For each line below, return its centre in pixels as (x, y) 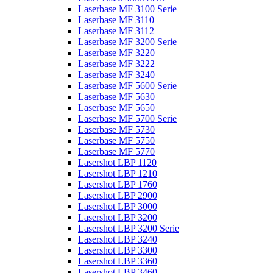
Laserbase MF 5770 (116, 151)
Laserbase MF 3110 (116, 19)
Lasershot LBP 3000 (118, 206)
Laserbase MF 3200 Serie (127, 41)
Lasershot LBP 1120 (117, 162)
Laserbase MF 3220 (116, 52)
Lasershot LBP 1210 (118, 173)
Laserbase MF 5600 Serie (127, 85)
